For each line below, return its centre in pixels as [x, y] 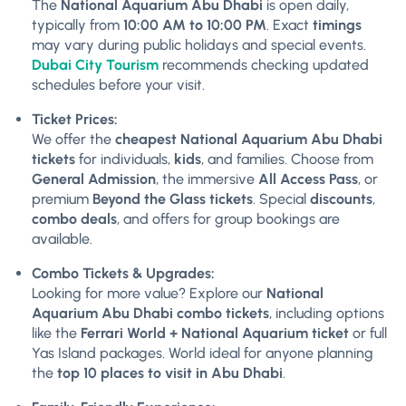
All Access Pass [308, 179]
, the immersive [207, 179]
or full [368, 333]
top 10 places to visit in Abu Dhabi [170, 372]
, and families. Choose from [287, 159]
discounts [341, 198]
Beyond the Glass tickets [173, 198]
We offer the [73, 139]
